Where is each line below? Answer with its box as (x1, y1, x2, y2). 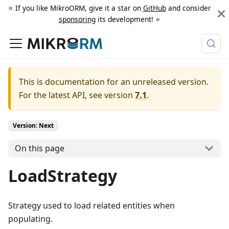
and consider (166, 3, 211, 13)
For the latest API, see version (19, 89, 133, 101)
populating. (8, 213, 53, 224)
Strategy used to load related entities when (8, 199, 175, 211)
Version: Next (13, 121, 54, 130)
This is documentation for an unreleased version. (19, 76, 209, 87)
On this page (14, 143, 64, 154)
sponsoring (58, 14, 96, 24)
